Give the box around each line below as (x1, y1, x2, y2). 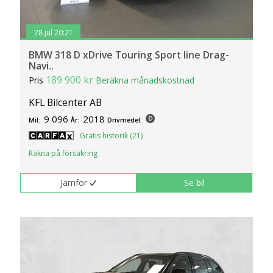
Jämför (60, 177, 88, 188)
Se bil (184, 177, 205, 188)
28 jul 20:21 (34, 27, 73, 38)
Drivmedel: (107, 116, 143, 125)
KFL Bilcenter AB (29, 96, 102, 110)
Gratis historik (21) (80, 130, 143, 141)
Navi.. (29, 59, 54, 73)
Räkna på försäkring (29, 148, 98, 159)
